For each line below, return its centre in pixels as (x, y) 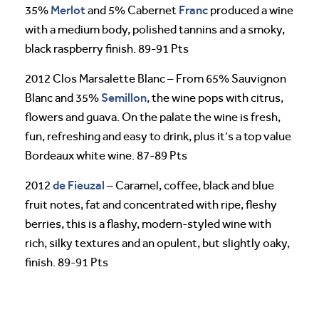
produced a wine (251, 11)
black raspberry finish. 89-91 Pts (107, 49)
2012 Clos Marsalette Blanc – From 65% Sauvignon (156, 79)
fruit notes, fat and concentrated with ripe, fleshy (151, 205)
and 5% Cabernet (132, 11)
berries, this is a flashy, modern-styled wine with (148, 224)
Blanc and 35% (63, 98)
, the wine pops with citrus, (215, 98)
